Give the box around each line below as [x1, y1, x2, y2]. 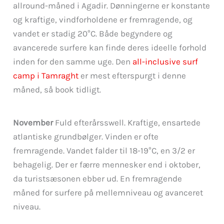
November [13, 117, 53, 128]
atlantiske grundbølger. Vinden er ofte [13, 131, 159, 142]
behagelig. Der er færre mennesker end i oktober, [13, 159, 201, 170]
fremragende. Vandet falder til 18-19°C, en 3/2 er [13, 145, 195, 156]
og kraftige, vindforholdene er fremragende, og [13, 14, 193, 25]
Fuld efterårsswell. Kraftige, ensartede [53, 117, 201, 128]
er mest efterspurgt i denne [78, 70, 186, 81]
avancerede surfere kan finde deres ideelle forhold [13, 42, 207, 53]
